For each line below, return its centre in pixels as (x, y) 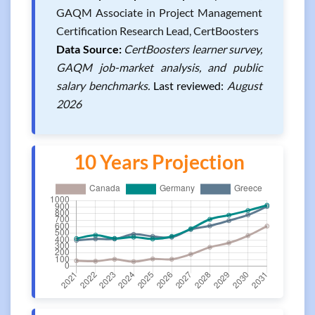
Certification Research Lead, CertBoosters (157, 31)
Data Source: (89, 49)
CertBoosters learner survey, (193, 49)
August (245, 85)
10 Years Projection (159, 162)
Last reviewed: (188, 85)
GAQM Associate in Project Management (159, 12)
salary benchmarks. (105, 85)
